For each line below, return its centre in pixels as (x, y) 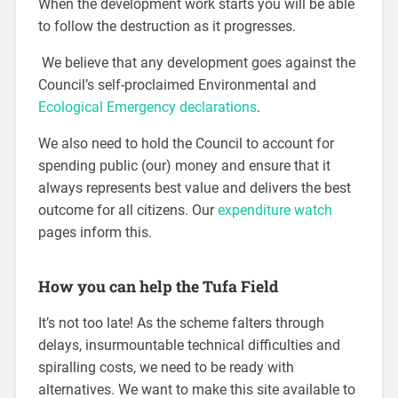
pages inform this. (95, 233)
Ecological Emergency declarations (147, 107)
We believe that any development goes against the (196, 63)
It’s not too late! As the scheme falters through (181, 323)
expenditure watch (275, 211)
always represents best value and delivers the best (194, 188)
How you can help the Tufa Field (158, 287)
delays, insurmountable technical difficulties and (189, 346)
